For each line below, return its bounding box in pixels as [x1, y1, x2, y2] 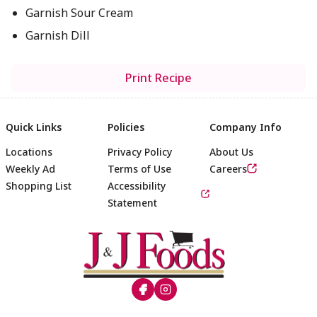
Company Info [209, 120, 282, 134]
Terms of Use [108, 162, 171, 175]
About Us [209, 145, 253, 158]
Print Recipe [125, 70, 192, 86]
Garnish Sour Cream [25, 5, 133, 21]
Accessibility [108, 179, 166, 192]
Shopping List [6, 179, 71, 192]
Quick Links [6, 120, 62, 134]
